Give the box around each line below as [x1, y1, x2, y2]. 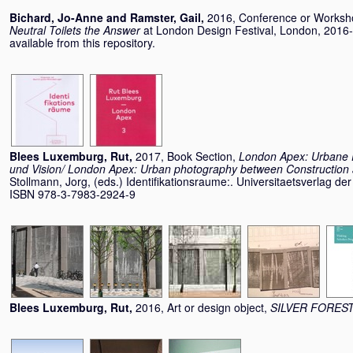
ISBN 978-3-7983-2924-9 [9, 186, 136, 202]
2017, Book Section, [136, 148, 239, 164]
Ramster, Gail [130, 9, 201, 25]
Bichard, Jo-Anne [9, 9, 103, 25]
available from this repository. [9, 35, 155, 50]
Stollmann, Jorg [9, 173, 87, 189]
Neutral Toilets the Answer [9, 22, 140, 38]
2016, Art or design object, [136, 299, 270, 315]
